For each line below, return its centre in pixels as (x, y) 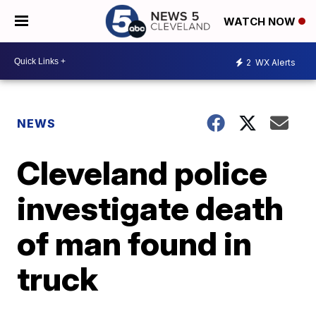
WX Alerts (274, 62)
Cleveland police (142, 173)
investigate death (151, 208)
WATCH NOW (261, 22)
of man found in (135, 243)
